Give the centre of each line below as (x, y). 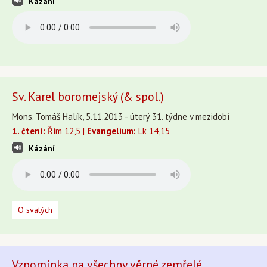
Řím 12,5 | (66, 131)
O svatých (35, 210)
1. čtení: (29, 131)
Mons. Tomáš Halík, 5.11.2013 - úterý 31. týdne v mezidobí (121, 117)
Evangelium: (111, 131)
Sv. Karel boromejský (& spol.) (88, 97)
